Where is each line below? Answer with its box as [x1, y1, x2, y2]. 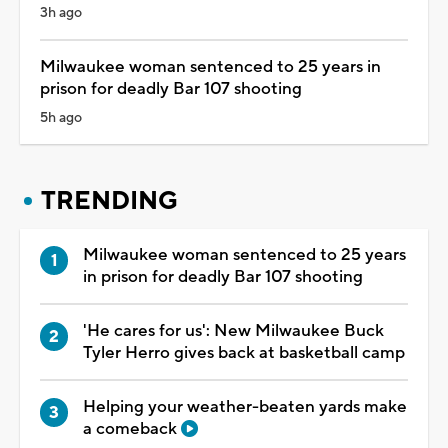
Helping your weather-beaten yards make [83, 396, 407, 419]
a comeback [83, 418, 181, 441]
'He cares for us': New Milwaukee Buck [83, 320, 384, 343]
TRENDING [41, 185, 178, 218]
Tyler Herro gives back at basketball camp [83, 342, 405, 365]
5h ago [40, 109, 82, 128]
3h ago [40, 4, 82, 23]
